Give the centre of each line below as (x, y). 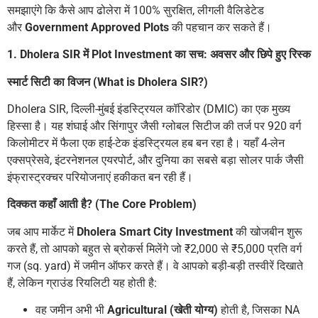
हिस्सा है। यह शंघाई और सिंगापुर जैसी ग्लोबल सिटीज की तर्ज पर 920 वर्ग (154, 126)
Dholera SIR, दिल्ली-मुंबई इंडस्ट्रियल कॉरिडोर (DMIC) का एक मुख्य (149, 109)
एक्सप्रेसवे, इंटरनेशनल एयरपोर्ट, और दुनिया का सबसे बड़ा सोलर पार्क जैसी (155, 160)
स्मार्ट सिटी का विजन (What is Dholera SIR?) (108, 82)
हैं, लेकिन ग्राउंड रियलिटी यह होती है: (82, 283)
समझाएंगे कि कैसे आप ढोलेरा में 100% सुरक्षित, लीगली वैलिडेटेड (136, 10)
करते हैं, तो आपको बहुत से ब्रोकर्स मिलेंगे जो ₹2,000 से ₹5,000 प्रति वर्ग (154, 248)
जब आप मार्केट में (42, 231)
